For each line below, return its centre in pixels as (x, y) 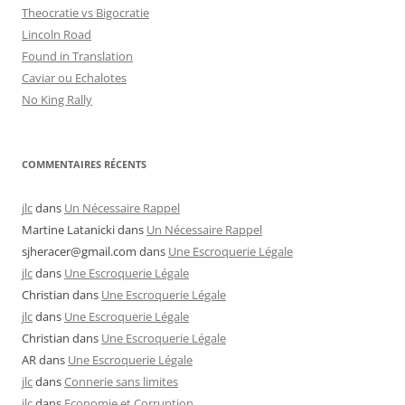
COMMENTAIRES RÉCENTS (84, 164)
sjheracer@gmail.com (79, 251)
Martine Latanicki (68, 229)
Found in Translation (77, 56)
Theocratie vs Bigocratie (85, 12)
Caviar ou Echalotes (74, 77)
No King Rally (57, 99)
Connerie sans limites (121, 381)
